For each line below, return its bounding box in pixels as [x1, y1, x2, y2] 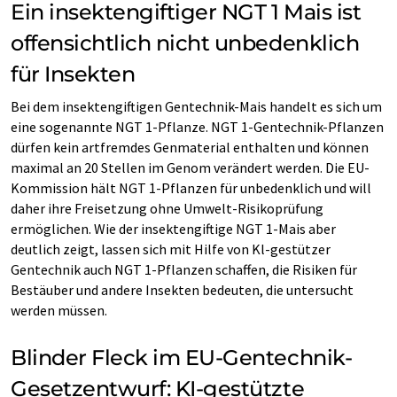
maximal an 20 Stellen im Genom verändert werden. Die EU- [11, 158, 370, 176]
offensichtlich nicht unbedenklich [11, 29, 360, 56]
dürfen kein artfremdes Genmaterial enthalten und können [11, 137, 369, 156]
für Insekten [11, 60, 136, 87]
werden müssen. [11, 300, 107, 319]
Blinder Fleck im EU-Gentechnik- [11, 344, 353, 370]
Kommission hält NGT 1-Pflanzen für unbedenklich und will [11, 178, 371, 197]
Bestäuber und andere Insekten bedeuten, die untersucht [11, 280, 354, 299]
